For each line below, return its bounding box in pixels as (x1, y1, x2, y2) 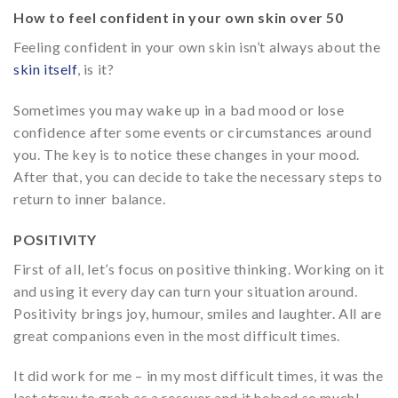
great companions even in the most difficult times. (13, 326, 341, 344)
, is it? (76, 60, 115, 77)
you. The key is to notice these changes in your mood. (13, 145, 360, 163)
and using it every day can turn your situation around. (13, 282, 358, 299)
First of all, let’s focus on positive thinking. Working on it (13, 259, 385, 277)
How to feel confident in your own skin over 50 (13, 9, 344, 26)
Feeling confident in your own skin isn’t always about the (13, 38, 381, 55)
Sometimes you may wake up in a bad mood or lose (13, 100, 345, 118)
